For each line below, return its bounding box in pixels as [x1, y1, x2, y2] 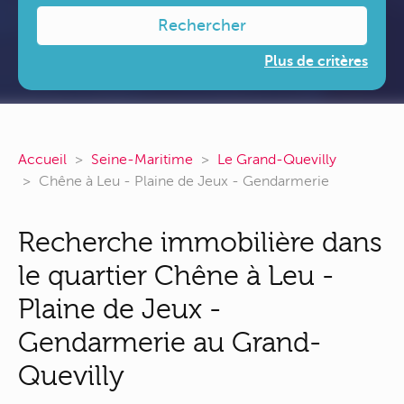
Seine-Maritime [91, 151, 193, 168]
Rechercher [158, 16, 246, 34]
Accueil [18, 151, 67, 168]
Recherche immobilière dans [18, 226, 382, 259]
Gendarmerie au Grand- [18, 326, 321, 359]
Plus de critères [264, 53, 368, 69]
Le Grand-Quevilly [217, 151, 336, 168]
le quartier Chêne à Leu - [18, 260, 334, 292]
